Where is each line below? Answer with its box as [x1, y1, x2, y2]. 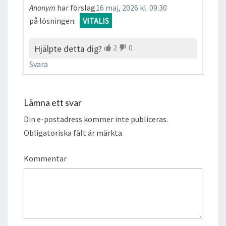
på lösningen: [29, 15, 76, 26]
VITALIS [83, 15, 109, 26]
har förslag [57, 2, 95, 13]
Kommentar [24, 153, 67, 163]
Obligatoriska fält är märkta [24, 127, 122, 138]
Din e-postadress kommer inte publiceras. [24, 114, 168, 124]
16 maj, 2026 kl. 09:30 [96, 2, 167, 13]
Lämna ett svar [24, 96, 82, 108]
